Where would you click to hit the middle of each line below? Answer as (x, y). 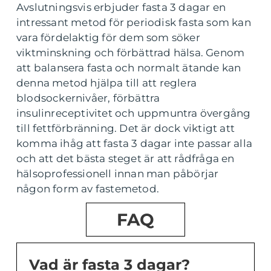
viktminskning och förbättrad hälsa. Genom (131, 53)
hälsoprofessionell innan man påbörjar (118, 174)
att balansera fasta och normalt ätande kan (129, 68)
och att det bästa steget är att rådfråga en (126, 159)
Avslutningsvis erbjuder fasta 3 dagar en (121, 8)
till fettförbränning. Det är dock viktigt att (126, 129)
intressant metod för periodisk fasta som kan (134, 23)
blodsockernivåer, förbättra (88, 98)
